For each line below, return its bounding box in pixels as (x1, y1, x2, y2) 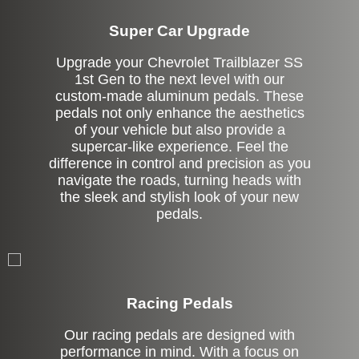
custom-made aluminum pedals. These (55, 87, 304, 104)
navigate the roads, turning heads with (58, 171, 301, 188)
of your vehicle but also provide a (74, 121, 285, 138)
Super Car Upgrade (109, 22, 250, 39)
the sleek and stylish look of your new (60, 188, 299, 205)
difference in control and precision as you (48, 155, 311, 171)
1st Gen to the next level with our (75, 71, 284, 87)
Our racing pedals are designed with (64, 326, 295, 343)
